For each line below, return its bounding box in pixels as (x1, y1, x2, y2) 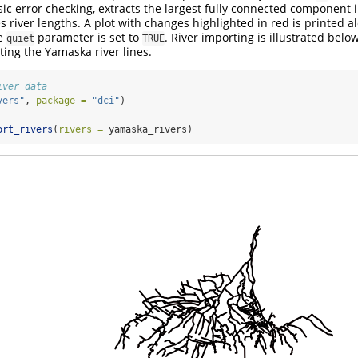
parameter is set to (34, 29, 142, 45)
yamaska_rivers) (103, 123, 193, 135)
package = (36, 94, 86, 106)
